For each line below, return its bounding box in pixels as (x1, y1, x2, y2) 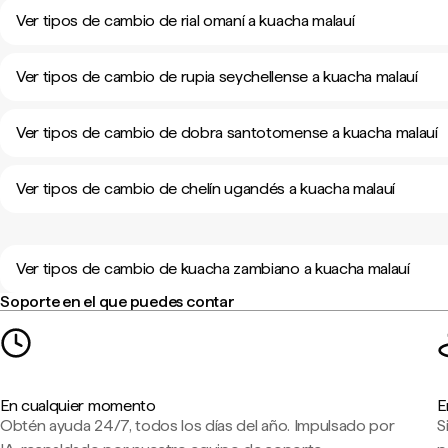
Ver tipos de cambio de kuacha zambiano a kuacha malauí (16, 259, 410, 278)
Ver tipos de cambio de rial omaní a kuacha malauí (16, 11, 355, 30)
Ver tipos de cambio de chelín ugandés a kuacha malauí (16, 179, 396, 198)
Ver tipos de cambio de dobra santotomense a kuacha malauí (16, 123, 438, 142)
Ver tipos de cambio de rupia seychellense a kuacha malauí (16, 67, 418, 86)
